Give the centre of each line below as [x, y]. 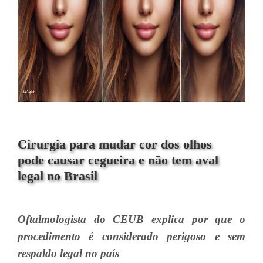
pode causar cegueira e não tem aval [118, 160]
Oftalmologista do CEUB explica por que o [131, 219]
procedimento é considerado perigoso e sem [131, 236]
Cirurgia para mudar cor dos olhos [115, 144]
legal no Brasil [58, 176]
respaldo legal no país [68, 253]
